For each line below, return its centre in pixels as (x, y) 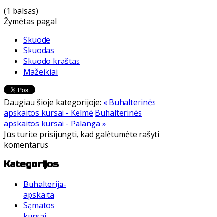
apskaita (39, 194)
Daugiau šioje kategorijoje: (53, 102)
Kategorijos (31, 164)
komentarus (26, 145)
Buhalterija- (45, 184)
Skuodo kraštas (52, 61)
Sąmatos (39, 205)
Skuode (37, 39)
